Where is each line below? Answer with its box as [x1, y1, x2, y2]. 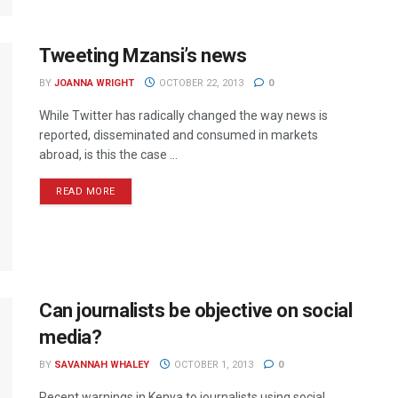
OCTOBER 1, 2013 [171, 359, 253, 371]
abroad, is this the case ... [39, 147, 178, 162]
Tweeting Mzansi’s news [39, 44, 247, 67]
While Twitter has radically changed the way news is [39, 107, 328, 123]
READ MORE [56, 185, 115, 197]
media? [39, 326, 102, 349]
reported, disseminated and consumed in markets [39, 127, 318, 142]
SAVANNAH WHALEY [54, 359, 149, 371]
